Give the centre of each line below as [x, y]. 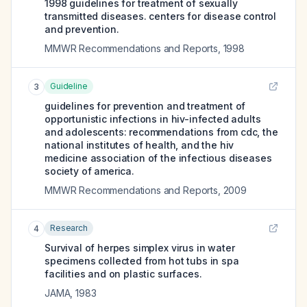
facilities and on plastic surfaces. [123, 274]
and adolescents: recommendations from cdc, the [161, 132]
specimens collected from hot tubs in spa [142, 261]
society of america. [89, 171]
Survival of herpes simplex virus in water [140, 248]
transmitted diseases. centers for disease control [161, 16]
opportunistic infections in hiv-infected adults [153, 119]
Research [69, 228]
